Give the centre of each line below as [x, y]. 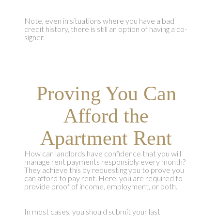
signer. [34, 37]
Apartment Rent [106, 138]
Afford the [106, 116]
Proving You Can [106, 94]
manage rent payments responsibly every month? [105, 162]
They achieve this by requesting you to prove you [104, 170]
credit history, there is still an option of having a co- [105, 29]
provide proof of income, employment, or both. [101, 186]
